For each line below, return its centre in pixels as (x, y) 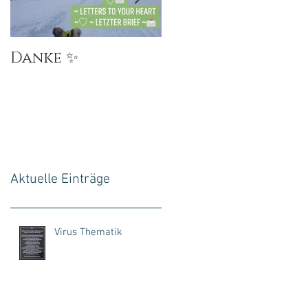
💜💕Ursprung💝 (223, 58)
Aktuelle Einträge (60, 179)
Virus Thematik (88, 232)
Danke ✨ (44, 58)
